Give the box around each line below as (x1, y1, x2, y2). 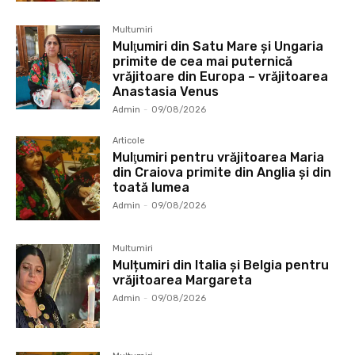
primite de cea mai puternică (113, 53, 293, 69)
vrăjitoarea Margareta (113, 272, 253, 288)
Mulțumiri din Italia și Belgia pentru (113, 257, 330, 273)
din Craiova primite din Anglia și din (113, 164, 332, 180)
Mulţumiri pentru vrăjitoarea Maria (113, 149, 325, 165)
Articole (113, 135, 146, 146)
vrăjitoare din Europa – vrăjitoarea (113, 68, 329, 84)
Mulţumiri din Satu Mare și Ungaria (113, 38, 324, 54)
